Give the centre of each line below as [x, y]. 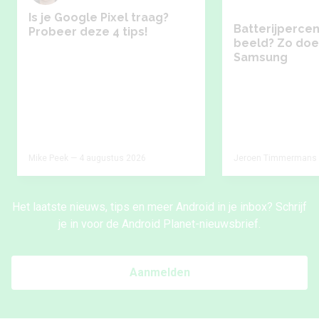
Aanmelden [159, 272]
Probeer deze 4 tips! [88, 32]
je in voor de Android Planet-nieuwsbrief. [159, 224]
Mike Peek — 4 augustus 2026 [87, 158]
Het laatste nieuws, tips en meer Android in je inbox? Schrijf [159, 207]
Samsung [261, 57]
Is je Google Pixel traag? [99, 17]
